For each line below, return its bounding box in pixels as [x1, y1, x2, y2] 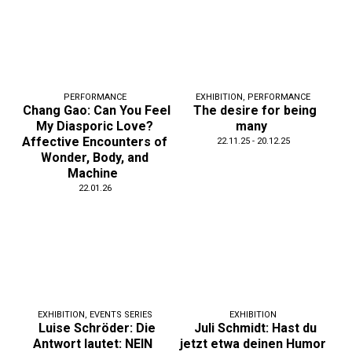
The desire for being [193, 102, 317, 118]
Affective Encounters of [22, 134, 168, 149]
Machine [68, 165, 119, 181]
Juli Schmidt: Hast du [193, 321, 317, 336]
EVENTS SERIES [89, 310, 152, 321]
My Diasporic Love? [36, 118, 154, 134]
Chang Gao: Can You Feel [23, 102, 171, 118]
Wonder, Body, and [41, 149, 149, 165]
